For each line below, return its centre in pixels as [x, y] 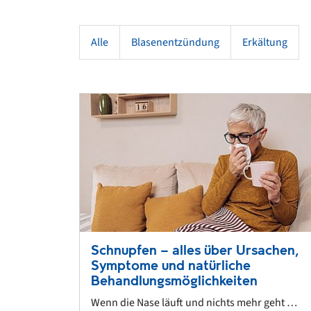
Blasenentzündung [175, 42]
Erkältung [265, 42]
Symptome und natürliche [171, 266]
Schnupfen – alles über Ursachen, [195, 251]
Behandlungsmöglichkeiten [174, 281]
